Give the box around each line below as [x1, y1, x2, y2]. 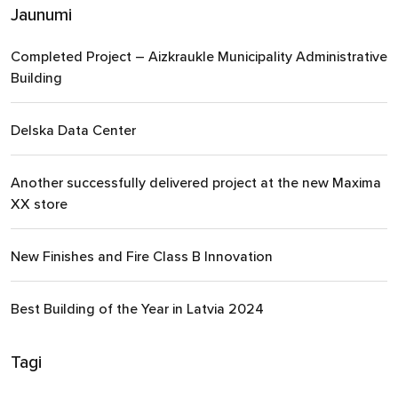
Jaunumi [11, 4, 72, 26]
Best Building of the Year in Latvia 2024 [11, 300, 264, 318]
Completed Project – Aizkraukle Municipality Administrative [11, 48, 387, 66]
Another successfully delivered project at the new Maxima [11, 174, 381, 192]
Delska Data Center [11, 122, 136, 139]
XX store [11, 195, 68, 213]
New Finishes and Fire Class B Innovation [11, 248, 273, 266]
